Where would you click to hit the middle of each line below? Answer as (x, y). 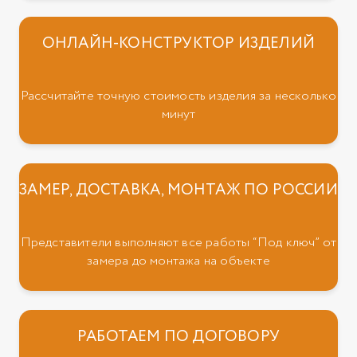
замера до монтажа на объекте (178, 261)
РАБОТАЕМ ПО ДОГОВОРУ (178, 337)
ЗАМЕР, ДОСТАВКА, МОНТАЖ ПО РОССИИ (178, 190)
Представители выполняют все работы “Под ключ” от (178, 243)
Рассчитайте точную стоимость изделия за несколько (178, 96)
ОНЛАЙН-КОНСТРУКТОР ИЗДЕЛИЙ (178, 43)
